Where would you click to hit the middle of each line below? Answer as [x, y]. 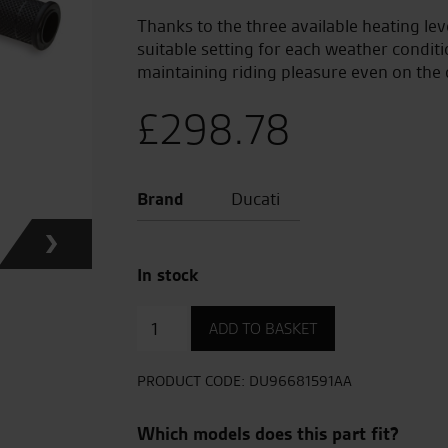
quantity [169, 360]
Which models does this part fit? [268, 433]
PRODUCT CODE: [193, 381]
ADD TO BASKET [263, 328]
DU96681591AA [300, 381]
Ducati [253, 198]
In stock [168, 274]
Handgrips [177, 338]
